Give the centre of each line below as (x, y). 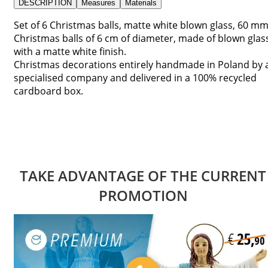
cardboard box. (48, 91)
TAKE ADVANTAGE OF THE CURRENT (143, 176)
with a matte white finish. (70, 51)
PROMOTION (143, 196)
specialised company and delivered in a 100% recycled (135, 77)
